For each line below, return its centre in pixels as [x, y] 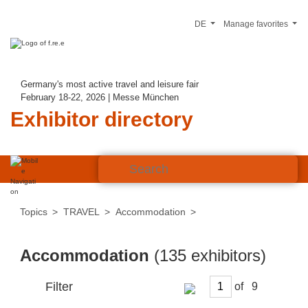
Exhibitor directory [102, 119]
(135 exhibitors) [210, 255]
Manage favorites [256, 24]
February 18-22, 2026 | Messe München [100, 97]
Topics [34, 212]
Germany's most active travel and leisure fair [110, 84]
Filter [59, 287]
